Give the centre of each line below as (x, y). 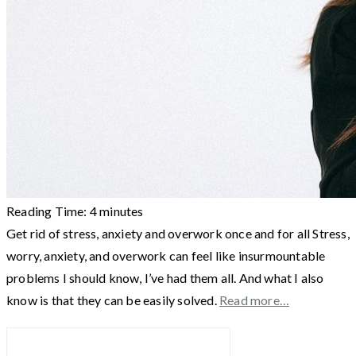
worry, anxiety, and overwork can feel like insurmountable (166, 255)
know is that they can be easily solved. (113, 300)
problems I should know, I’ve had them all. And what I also (165, 277)
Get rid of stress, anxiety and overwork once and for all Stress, (178, 233)
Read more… (254, 300)
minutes (122, 211)
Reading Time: (48, 211)
